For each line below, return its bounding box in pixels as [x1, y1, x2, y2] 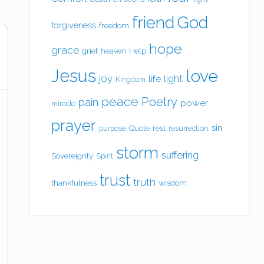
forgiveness [51, 19, 96, 30]
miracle [51, 98, 75, 108]
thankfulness [51, 177, 97, 187]
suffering [161, 148, 199, 161]
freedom [99, 20, 129, 30]
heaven [101, 46, 126, 55]
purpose [99, 123, 126, 133]
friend [132, 12, 174, 32]
